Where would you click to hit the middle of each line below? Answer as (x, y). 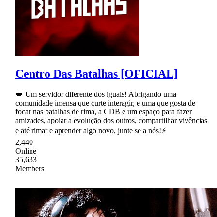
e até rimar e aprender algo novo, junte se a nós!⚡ (91, 131)
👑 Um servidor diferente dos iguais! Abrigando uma (96, 94)
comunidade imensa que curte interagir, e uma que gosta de (105, 103)
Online (26, 151)
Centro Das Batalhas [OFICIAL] (97, 74)
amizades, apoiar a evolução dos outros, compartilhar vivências (111, 121)
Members (30, 169)
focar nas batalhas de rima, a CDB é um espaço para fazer (104, 112)
